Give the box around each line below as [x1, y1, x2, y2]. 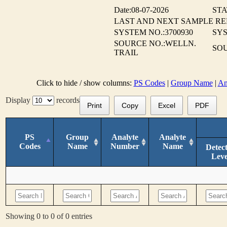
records [54, 96, 80, 104]
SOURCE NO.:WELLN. [114, 39, 196, 48]
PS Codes [133, 79, 165, 87]
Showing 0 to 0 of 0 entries [6, 211, 92, 220]
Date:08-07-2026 [114, 6, 169, 14]
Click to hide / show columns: [36, 79, 134, 87]
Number [110, 141, 139, 150]
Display [6, 96, 32, 104]
